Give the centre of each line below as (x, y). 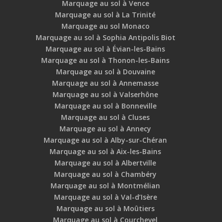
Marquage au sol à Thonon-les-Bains (106, 60)
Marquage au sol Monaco (105, 26)
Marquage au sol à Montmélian (106, 186)
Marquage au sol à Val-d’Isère (105, 197)
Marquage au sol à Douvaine (105, 72)
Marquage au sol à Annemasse (106, 83)
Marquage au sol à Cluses (106, 117)
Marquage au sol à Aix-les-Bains (106, 152)
